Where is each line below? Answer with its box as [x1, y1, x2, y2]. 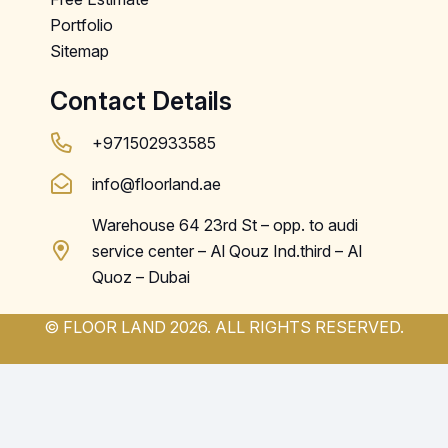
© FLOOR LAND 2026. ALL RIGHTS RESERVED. [44, 317, 404, 338]
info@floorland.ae [92, 174, 222, 195]
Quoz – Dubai [92, 267, 191, 288]
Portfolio [50, 15, 113, 36]
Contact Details [50, 86, 232, 117]
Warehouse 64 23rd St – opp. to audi [92, 215, 359, 236]
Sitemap [50, 41, 109, 62]
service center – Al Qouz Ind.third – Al [92, 241, 363, 262]
